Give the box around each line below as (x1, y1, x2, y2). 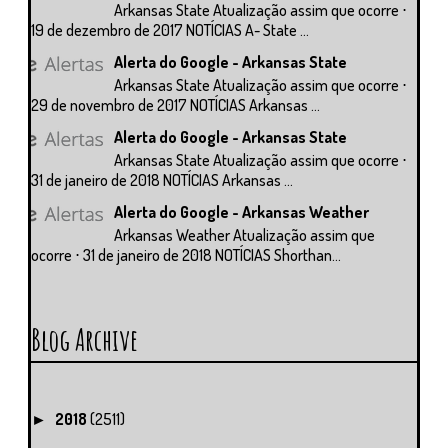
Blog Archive (31, 321, 138, 359)
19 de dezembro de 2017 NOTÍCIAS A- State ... (31, 19, 309, 40)
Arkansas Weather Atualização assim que (114, 225, 376, 246)
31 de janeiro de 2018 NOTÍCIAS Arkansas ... (31, 170, 293, 191)
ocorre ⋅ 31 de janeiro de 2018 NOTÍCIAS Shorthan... (31, 245, 341, 266)
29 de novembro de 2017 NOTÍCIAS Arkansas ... (31, 94, 320, 115)
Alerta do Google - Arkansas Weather (114, 202, 370, 223)
